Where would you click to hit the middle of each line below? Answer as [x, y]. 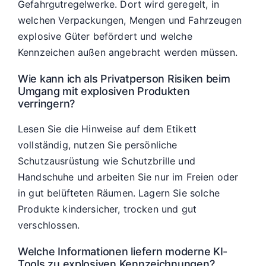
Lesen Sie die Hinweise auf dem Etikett [107, 129]
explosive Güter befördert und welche [105, 36]
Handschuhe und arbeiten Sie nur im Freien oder [128, 177]
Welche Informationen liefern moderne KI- [123, 252]
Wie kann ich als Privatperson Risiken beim [124, 79]
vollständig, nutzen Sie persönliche [98, 145]
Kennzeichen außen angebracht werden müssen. [128, 52]
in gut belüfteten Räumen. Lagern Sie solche [119, 193]
